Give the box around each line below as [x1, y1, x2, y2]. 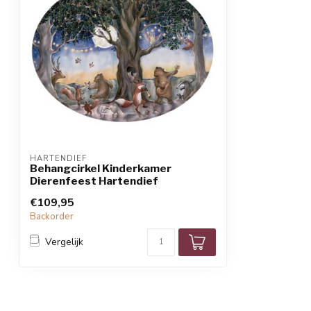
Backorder [30, 210, 74, 223]
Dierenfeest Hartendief [30, 174, 158, 187]
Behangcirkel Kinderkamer [30, 161, 171, 175]
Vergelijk [45, 235, 83, 249]
